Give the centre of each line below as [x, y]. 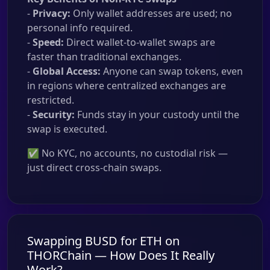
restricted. [51, 100]
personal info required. [80, 28]
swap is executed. [67, 129]
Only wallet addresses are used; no [151, 13]
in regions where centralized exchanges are [127, 86]
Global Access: [67, 71]
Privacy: [52, 13]
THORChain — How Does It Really [121, 255]
